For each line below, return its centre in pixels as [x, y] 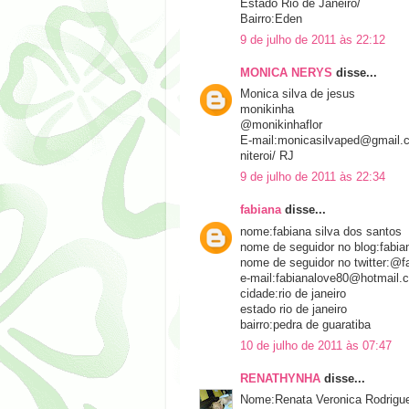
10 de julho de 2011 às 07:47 [316, 346]
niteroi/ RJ [267, 157]
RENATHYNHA [280, 378]
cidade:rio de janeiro [293, 294]
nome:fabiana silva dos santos [321, 231]
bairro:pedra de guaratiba [305, 325]
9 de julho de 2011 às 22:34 [313, 178]
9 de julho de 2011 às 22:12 [313, 40]
